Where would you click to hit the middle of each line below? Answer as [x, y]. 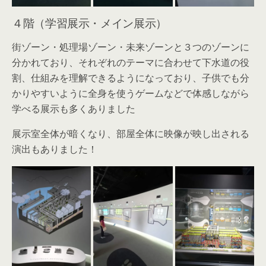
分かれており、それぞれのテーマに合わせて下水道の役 [131, 62]
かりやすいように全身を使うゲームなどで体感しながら [131, 93]
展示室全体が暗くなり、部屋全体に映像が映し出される [131, 133]
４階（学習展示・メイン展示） [89, 22]
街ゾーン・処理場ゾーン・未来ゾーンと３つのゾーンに [131, 47]
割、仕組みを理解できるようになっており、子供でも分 [131, 77]
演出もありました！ [55, 149]
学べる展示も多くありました [74, 108]
